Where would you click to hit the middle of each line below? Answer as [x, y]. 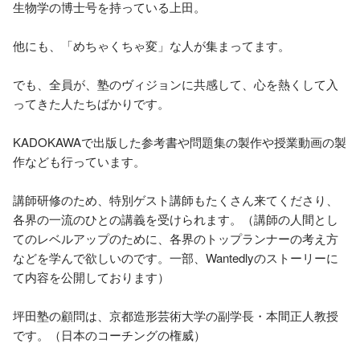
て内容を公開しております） [91, 277]
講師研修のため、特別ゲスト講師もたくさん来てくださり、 [176, 200]
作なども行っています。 [79, 161]
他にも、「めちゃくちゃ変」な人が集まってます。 [151, 45]
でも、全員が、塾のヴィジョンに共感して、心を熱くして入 [176, 84]
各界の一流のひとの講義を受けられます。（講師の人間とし [176, 219]
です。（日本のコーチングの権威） [109, 335]
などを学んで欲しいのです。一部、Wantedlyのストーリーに [176, 258]
